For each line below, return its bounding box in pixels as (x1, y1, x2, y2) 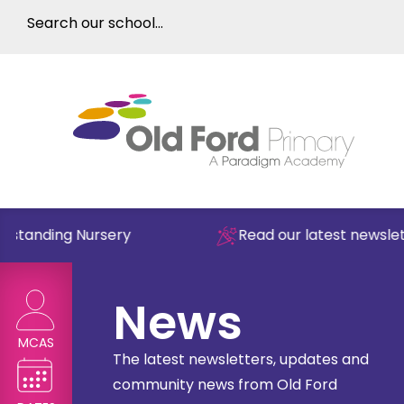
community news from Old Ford (113, 374, 337, 396)
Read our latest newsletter (203, 225, 393, 246)
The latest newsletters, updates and (113, 349, 369, 371)
